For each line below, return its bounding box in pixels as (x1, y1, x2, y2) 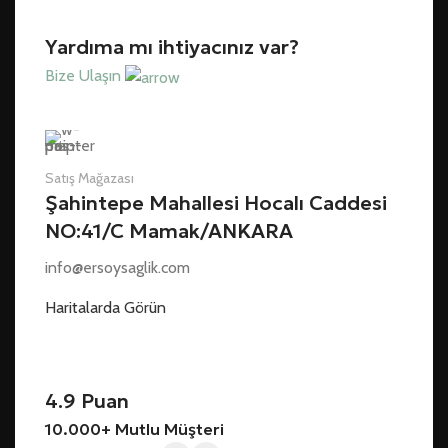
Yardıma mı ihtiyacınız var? (45, 34, 299, 60)
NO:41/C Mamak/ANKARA (45, 217, 293, 244)
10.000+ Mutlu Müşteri (45, 418, 224, 439)
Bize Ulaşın (45, 66, 125, 85)
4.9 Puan (45, 387, 129, 414)
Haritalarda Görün (45, 297, 166, 317)
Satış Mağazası (45, 168, 134, 187)
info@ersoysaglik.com (45, 257, 190, 277)
